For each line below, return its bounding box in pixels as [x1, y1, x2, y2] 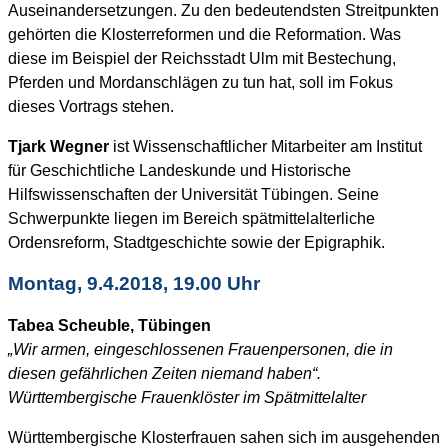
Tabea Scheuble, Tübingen [8, 317, 211, 335]
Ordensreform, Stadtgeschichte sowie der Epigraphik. [8, 233, 385, 251]
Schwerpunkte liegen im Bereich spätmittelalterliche [8, 209, 375, 227]
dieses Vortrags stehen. [8, 97, 174, 115]
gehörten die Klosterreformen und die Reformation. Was [8, 25, 401, 43]
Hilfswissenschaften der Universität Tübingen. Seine [8, 185, 379, 203]
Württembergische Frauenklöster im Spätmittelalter [8, 389, 366, 407]
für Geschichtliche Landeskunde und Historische [8, 161, 351, 179]
